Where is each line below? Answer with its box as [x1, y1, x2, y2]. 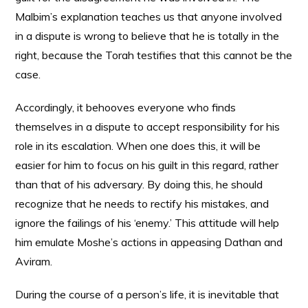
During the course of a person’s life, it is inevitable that [15, 287, 280, 301]
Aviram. [15, 254, 53, 268]
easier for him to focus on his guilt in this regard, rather [15, 158, 279, 172]
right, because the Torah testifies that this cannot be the [15, 48, 293, 62]
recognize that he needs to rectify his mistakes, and [15, 197, 269, 210]
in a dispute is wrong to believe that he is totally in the [15, 29, 280, 43]
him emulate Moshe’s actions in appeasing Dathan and [15, 235, 283, 249]
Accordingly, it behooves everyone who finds [15, 100, 236, 114]
